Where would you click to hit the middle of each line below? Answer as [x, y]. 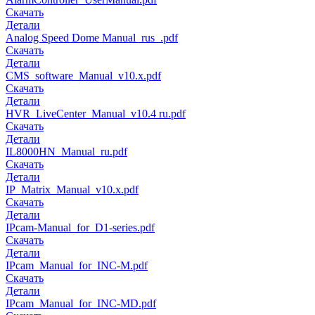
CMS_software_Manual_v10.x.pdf [83, 76]
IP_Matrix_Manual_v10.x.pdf [72, 190]
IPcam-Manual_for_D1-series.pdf [80, 228]
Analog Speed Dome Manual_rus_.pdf [92, 38]
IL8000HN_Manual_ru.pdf [66, 152]
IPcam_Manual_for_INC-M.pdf [77, 266]
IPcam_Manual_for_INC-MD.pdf [81, 304]
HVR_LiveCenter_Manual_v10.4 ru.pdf [96, 114]
